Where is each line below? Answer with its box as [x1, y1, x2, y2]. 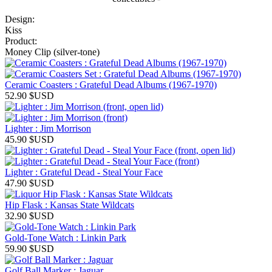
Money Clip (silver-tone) [5, 46, 100, 57]
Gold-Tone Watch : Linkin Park [5, 232, 126, 243]
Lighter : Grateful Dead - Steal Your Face [5, 166, 163, 177]
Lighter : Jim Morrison [5, 123, 91, 134]
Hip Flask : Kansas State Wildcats [5, 199, 134, 210]
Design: [5, 13, 35, 24]
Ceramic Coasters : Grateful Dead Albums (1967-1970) [5, 79, 217, 90]
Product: [5, 35, 37, 46]
